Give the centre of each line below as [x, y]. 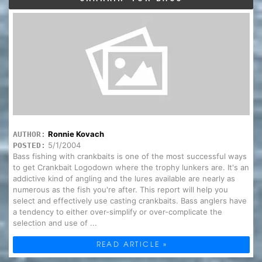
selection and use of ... [55, 223]
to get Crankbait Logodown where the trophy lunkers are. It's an [131, 168]
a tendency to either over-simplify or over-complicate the [117, 212]
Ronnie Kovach [76, 134]
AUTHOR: [29, 135]
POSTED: [29, 146]
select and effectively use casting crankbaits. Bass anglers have [130, 201]
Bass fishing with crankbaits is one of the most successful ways [130, 156]
